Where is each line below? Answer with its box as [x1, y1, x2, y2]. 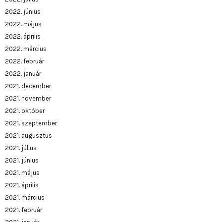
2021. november [5, 94, 51, 102]
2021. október [5, 107, 45, 114]
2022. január [5, 69, 41, 77]
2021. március [5, 193, 45, 201]
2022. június [5, 7, 41, 15]
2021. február [5, 206, 42, 214]
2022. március [5, 45, 47, 53]
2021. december [5, 82, 51, 90]
